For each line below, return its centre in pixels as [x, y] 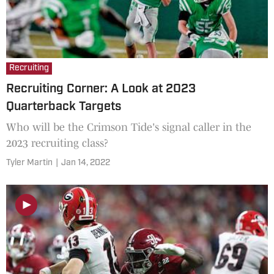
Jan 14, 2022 [86, 163]
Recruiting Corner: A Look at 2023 [101, 89]
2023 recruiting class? [57, 143]
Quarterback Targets [64, 107]
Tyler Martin [29, 163]
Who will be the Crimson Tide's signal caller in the [129, 127]
